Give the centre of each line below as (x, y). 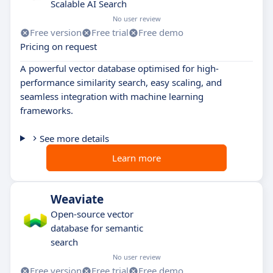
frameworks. (47, 110)
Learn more (136, 158)
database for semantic (97, 228)
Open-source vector (92, 214)
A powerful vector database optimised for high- (119, 68)
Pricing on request (58, 46)
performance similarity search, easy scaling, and (121, 82)
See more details (74, 138)
